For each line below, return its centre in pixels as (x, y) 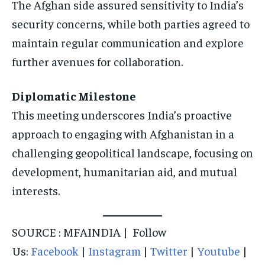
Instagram (114, 251)
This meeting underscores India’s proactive (122, 115)
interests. (36, 190)
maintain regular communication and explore (128, 43)
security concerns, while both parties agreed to (131, 24)
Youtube (219, 251)
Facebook (55, 251)
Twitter (169, 251)
